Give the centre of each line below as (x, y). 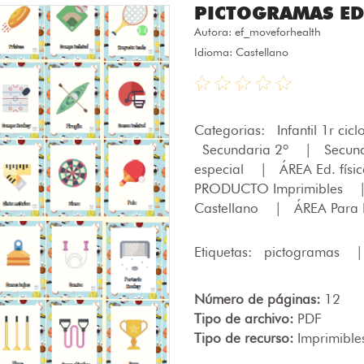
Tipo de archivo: (246, 318)
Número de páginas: (259, 299)
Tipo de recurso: (246, 338)
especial (221, 169)
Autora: (214, 32)
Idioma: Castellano (241, 52)
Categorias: (232, 130)
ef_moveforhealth (278, 32)
